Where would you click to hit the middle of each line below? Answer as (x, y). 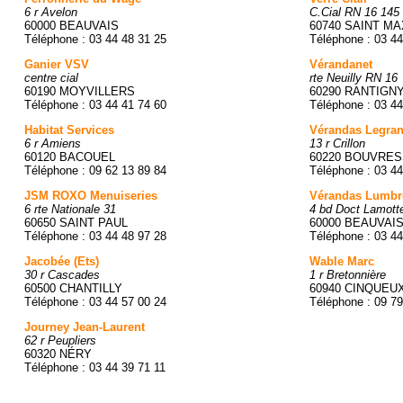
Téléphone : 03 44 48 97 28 (95, 236)
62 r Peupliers (60, 340)
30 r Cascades (62, 275)
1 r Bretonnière (348, 275)
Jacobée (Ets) (62, 261)
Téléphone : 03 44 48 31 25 (95, 39)
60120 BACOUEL (70, 157)
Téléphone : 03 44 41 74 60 (95, 105)
